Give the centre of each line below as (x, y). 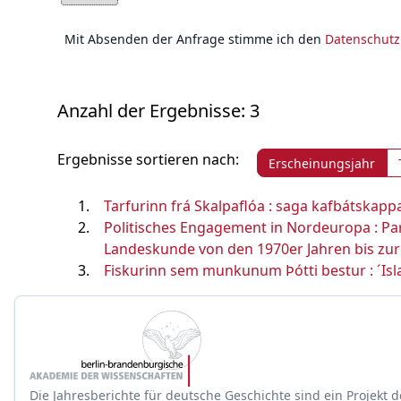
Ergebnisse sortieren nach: (148, 159)
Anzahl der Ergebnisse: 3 (158, 111)
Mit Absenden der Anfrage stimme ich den (195, 39)
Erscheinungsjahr (322, 163)
